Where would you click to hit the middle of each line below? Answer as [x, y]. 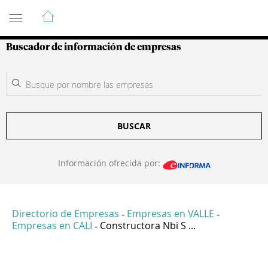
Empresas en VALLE [170, 214]
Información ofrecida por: [110, 163]
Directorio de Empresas [66, 214]
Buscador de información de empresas [94, 47]
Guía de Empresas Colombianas [113, 11]
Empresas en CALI [52, 226]
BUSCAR [134, 126]
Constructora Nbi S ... [148, 226]
